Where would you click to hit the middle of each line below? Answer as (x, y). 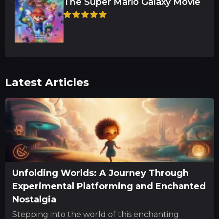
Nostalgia (34, 199)
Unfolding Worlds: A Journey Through (100, 173)
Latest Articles (47, 82)
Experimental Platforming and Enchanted (109, 186)
